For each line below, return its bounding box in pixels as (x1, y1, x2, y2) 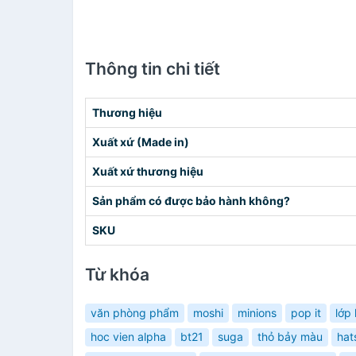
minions (238, 305, 277, 319)
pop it (291, 305, 321, 319)
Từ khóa (85, 265, 149, 284)
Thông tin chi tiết (85, 59, 220, 79)
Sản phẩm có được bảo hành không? (92, 194, 290, 207)
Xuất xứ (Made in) (92, 135, 189, 149)
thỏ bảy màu (257, 330, 323, 344)
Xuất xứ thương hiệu (92, 164, 203, 178)
